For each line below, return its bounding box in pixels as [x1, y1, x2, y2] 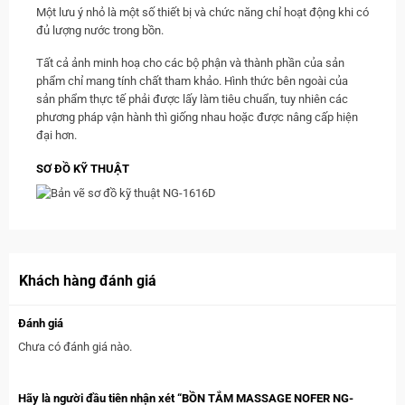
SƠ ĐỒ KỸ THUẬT [36, 161, 129, 175]
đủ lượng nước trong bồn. [36, 23, 164, 37]
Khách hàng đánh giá [19, 271, 157, 289]
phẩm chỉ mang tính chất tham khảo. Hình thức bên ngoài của [36, 74, 348, 89]
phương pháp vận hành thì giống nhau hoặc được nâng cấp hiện [36, 110, 358, 125]
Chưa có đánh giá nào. [18, 339, 132, 353]
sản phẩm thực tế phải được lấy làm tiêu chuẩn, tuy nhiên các [36, 92, 348, 107]
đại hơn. [36, 128, 77, 143]
